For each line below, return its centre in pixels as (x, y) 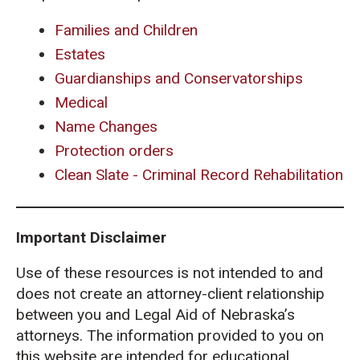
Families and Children (126, 30)
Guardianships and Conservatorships (179, 78)
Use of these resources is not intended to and (170, 272)
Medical (81, 102)
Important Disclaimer (91, 237)
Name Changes (106, 126)
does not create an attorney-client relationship (170, 293)
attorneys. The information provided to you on (170, 335)
